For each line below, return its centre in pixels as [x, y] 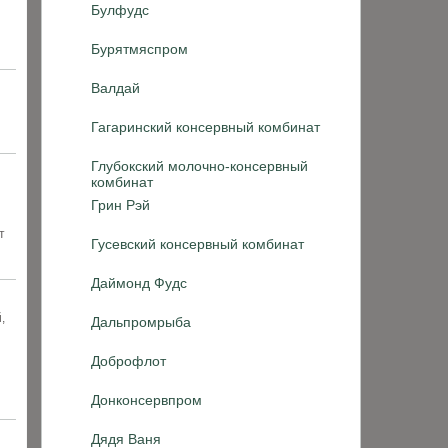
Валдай [115, 88]
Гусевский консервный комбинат [197, 244]
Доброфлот [128, 361]
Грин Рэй [120, 205]
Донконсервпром [146, 400]
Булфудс [120, 10]
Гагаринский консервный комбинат [205, 127]
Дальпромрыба [141, 322]
